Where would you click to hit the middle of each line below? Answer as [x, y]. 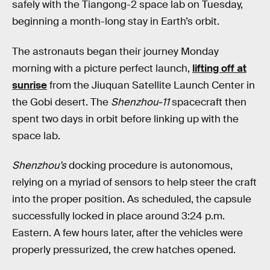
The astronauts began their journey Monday [115, 51]
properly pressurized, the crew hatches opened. [124, 250]
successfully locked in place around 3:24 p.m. [118, 216]
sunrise [30, 85]
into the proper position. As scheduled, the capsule [132, 199]
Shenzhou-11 [140, 102]
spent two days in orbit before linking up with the [125, 119]
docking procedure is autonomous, [149, 166]
